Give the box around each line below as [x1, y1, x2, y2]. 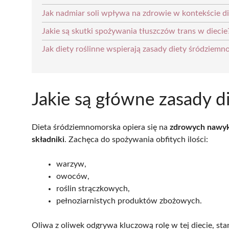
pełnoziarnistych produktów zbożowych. [56, 196, 202, 205]
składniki [32, 135, 64, 144]
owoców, [56, 172, 89, 180]
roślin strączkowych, [56, 184, 130, 193]
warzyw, [56, 159, 86, 168]
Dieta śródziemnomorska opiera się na [32, 123, 170, 131]
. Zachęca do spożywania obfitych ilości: [64, 135, 208, 144]
